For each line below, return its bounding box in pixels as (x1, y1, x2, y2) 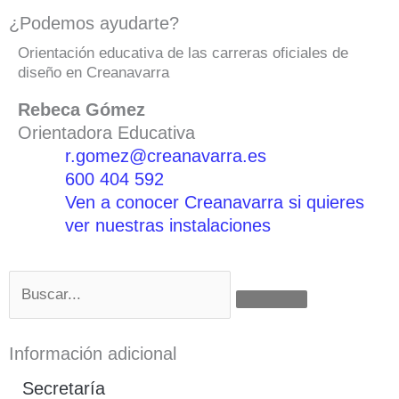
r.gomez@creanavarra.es (65, 145, 266, 166)
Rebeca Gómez (18, 99, 145, 119)
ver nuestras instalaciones (65, 215, 271, 235)
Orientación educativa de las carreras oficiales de (18, 44, 348, 61)
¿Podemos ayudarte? (9, 12, 179, 33)
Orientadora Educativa (18, 122, 195, 142)
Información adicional (9, 344, 176, 363)
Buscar (8, 271, 63, 291)
